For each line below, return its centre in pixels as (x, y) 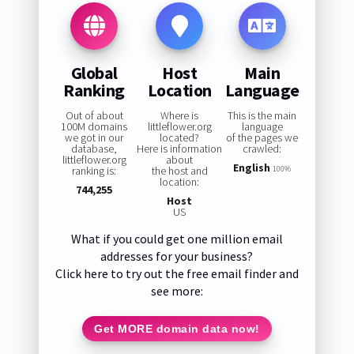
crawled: (262, 149)
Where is (180, 116)
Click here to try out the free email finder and (177, 274)
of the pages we (262, 138)
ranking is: (94, 171)
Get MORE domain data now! (177, 328)
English (252, 168)
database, (94, 149)
